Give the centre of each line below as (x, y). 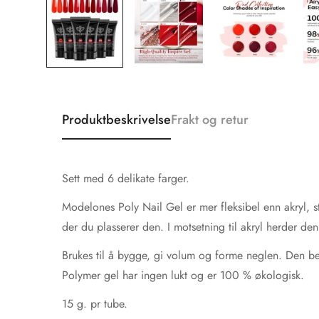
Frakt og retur (210, 120)
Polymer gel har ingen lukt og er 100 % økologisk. (185, 276)
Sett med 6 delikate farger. (127, 179)
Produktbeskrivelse (116, 120)
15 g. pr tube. (95, 304)
